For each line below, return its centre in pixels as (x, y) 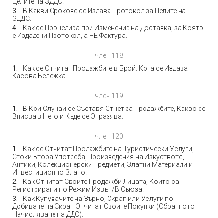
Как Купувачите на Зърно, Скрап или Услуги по (98, 199)
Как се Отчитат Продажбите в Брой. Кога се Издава (105, 68)
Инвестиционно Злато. (49, 172)
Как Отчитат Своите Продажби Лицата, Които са (101, 182)
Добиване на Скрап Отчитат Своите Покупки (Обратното (103, 206)
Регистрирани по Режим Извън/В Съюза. (78, 189)
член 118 (109, 55)
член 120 (109, 136)
